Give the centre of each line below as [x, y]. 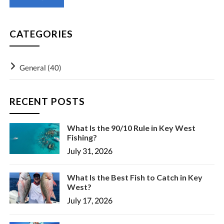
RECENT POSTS [47, 101]
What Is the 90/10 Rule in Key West [131, 127]
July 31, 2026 [90, 150]
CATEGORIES [41, 33]
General [33, 67]
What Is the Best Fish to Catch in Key [135, 177]
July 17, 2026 [90, 200]
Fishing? [82, 137]
